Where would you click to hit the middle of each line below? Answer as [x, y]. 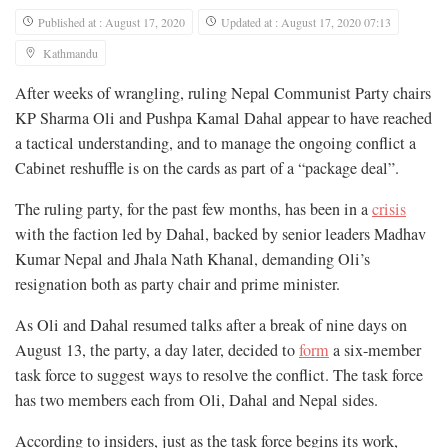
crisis [389, 208]
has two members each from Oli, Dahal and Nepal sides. [196, 399]
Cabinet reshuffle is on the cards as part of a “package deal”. [207, 167]
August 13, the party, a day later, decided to [157, 349]
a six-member [375, 349]
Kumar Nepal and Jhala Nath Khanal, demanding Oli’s [192, 258]
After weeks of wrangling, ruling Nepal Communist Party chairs [223, 92]
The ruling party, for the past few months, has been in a [193, 208]
